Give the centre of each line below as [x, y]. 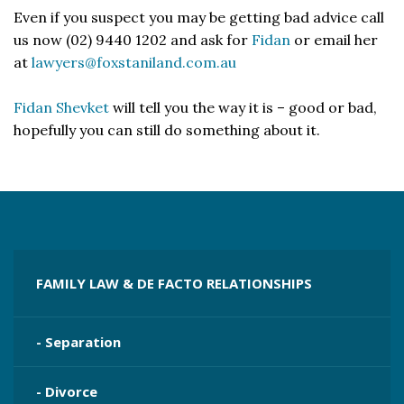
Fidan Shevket [61, 107]
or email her [336, 40]
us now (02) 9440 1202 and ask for [133, 40]
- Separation [78, 342]
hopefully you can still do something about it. [167, 130]
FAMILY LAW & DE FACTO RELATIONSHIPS [174, 283]
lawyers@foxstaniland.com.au [134, 62]
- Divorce [67, 391]
